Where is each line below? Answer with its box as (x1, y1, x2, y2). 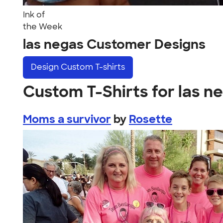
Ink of (23, 9, 45, 20)
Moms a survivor (23, 111, 111, 126)
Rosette (129, 111, 172, 126)
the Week (23, 21, 62, 32)
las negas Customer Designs (23, 36, 206, 53)
